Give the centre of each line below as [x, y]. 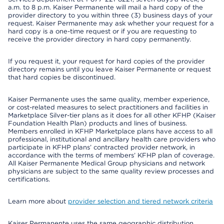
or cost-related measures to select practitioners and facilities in [108, 107]
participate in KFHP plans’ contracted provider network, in [101, 147]
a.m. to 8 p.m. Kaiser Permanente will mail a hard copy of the [105, 7]
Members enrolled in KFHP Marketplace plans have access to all [110, 131]
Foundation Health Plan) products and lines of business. [97, 123]
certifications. [29, 179]
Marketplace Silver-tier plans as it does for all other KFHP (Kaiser [112, 115]
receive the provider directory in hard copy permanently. [99, 39]
